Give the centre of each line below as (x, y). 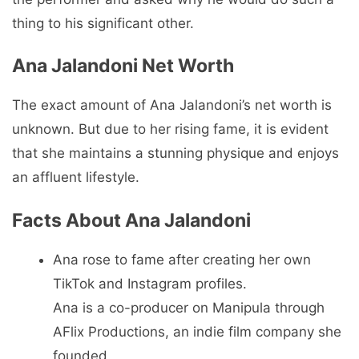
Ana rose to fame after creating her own (182, 259)
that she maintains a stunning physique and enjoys (175, 153)
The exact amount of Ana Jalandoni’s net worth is (172, 105)
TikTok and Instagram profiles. (150, 283)
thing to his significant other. (103, 23)
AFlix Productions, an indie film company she (197, 331)
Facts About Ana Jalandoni (131, 220)
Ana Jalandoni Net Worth (123, 66)
